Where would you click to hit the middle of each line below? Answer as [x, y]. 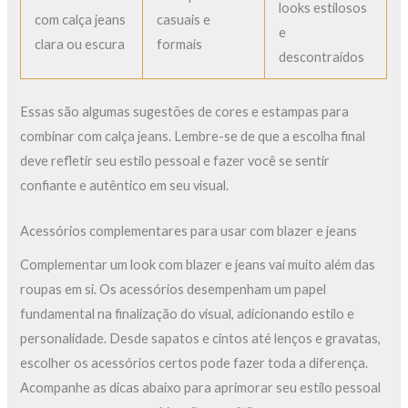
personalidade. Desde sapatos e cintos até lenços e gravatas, [201, 339]
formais [180, 44]
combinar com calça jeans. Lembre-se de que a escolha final [193, 136]
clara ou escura [80, 44]
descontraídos [322, 56]
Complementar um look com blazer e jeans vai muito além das [198, 265]
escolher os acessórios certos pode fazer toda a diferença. [194, 363]
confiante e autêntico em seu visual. [125, 185]
